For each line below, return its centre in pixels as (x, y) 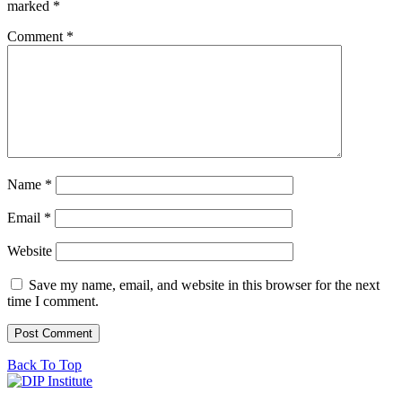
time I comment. (53, 301)
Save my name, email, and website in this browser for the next (204, 285)
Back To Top (44, 365)
